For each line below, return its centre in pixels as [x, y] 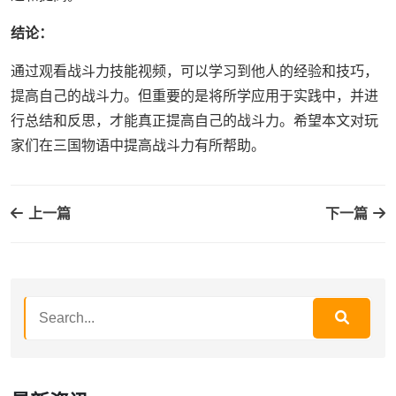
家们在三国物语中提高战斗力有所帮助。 [138, 145]
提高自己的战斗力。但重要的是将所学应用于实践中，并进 [194, 95]
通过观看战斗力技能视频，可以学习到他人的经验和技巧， [194, 71]
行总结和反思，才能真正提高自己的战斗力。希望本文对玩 [194, 120]
